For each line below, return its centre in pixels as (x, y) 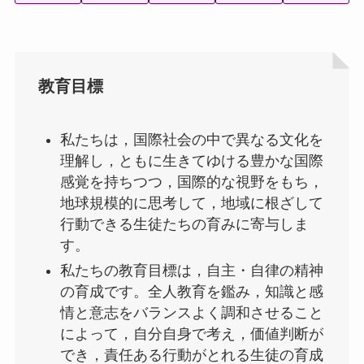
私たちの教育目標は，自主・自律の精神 (191, 270)
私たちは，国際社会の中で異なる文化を (191, 140)
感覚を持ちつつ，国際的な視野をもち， (191, 182)
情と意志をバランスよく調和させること (191, 312)
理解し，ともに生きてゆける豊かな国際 (191, 161)
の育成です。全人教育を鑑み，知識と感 (191, 291)
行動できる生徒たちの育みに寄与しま (184, 225)
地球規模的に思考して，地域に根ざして (191, 204)
